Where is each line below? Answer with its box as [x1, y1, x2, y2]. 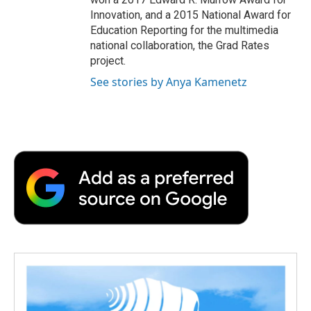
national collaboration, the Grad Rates [90, 38, 269, 52]
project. [90, 53, 126, 67]
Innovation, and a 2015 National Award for [90, 8, 291, 22]
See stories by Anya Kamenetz [90, 74, 247, 90]
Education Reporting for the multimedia [90, 23, 278, 37]
